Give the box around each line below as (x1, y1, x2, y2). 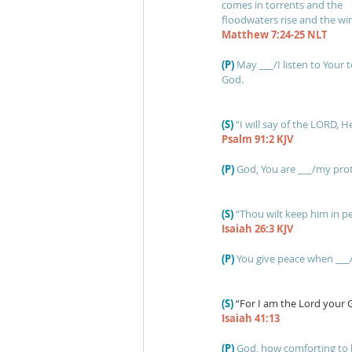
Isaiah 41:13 (222, 311, 280, 325)
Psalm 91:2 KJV (222, 132, 293, 146)
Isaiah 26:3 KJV (222, 222, 293, 236)
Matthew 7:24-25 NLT (222, 27, 328, 42)
